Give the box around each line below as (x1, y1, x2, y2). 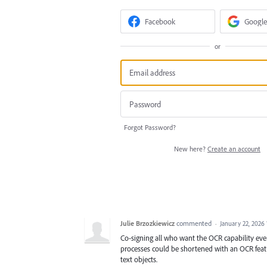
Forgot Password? (124, 122, 176, 132)
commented (176, 218, 213, 228)
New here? (174, 144, 207, 153)
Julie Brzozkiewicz (120, 218, 175, 228)
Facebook (145, 16, 176, 27)
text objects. (120, 254, 157, 264)
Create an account (207, 144, 260, 153)
